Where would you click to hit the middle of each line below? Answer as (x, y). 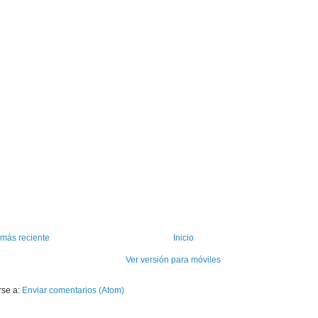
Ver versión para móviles (173, 260)
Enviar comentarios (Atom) (73, 291)
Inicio (183, 238)
